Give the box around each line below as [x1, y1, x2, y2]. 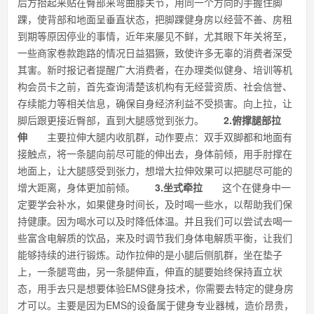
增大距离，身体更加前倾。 [18, 180, 155, 194]
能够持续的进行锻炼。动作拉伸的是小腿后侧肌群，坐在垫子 [18, 247, 282, 261]
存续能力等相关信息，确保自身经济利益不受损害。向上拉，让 [18, 96, 292, 110]
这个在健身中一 [203, 180, 291, 194]
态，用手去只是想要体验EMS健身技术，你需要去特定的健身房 [18, 281, 294, 295]
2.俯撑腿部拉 [224, 113, 281, 127]
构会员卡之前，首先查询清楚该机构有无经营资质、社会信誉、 [18, 79, 292, 93]
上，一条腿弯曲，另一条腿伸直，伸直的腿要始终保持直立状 [18, 264, 282, 278]
